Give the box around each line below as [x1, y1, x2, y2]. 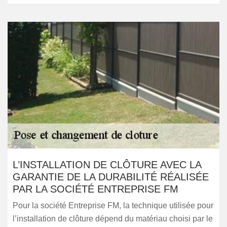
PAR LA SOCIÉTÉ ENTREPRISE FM [13, 183, 178, 195]
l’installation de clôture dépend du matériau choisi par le [13, 214, 213, 223]
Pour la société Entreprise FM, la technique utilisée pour [13, 201, 213, 210]
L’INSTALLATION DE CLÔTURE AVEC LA [13, 159, 201, 170]
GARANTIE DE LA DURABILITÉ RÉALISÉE [13, 171, 209, 182]
